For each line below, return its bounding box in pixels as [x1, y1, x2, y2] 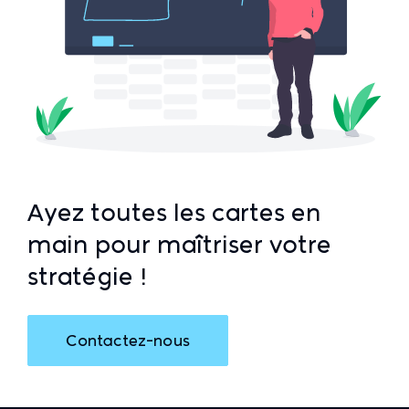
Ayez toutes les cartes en [27, 196, 321, 226]
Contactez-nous [66, 330, 190, 349]
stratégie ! [27, 260, 147, 290]
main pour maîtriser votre [27, 228, 331, 258]
